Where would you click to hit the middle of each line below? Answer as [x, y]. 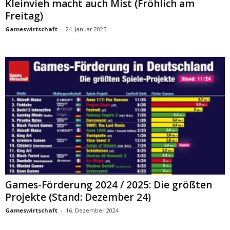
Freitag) [24, 16]
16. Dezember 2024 [92, 210]
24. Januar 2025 [86, 29]
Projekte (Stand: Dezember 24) [78, 197]
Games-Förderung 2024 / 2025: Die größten [109, 185]
